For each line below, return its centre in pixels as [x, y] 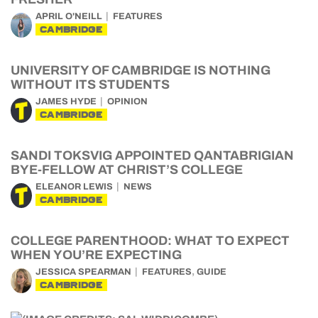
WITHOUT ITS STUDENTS [90, 84]
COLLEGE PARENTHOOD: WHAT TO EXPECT [150, 241]
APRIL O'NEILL [69, 16]
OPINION [127, 102]
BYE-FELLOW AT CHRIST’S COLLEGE [127, 170]
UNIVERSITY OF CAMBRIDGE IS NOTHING [141, 70]
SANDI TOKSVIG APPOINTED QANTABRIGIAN [152, 155]
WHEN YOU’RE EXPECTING [96, 255]
